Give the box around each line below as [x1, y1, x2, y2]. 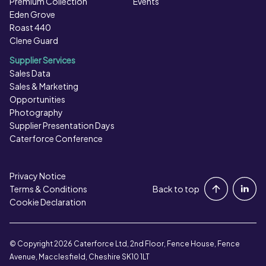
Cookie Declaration [9, 196, 86, 207]
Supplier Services [9, 54, 75, 65]
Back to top [153, 183, 199, 194]
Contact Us [110, 210, 156, 221]
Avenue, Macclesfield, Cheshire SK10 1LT [9, 252, 150, 261]
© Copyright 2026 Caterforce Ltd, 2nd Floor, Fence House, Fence [9, 239, 240, 248]
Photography [9, 106, 63, 118]
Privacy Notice [9, 170, 66, 181]
